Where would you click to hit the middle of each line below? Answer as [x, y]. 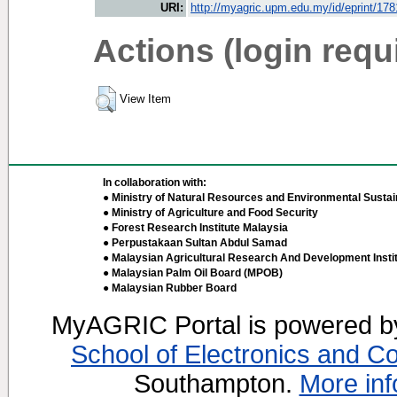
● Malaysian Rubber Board [170, 288]
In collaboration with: [155, 183]
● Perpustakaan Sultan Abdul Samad [195, 243]
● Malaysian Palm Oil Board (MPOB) [193, 273]
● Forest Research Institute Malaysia [195, 228]
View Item [145, 99]
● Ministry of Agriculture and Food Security [210, 213]
